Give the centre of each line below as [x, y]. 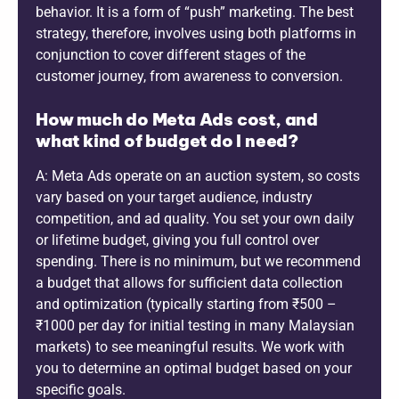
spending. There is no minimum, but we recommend [198, 261]
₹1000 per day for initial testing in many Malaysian [195, 325]
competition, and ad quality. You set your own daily [195, 218]
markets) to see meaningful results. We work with [190, 346]
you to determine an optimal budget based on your [194, 368]
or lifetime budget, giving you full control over [177, 240]
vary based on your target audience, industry [174, 197]
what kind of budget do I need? [167, 140]
